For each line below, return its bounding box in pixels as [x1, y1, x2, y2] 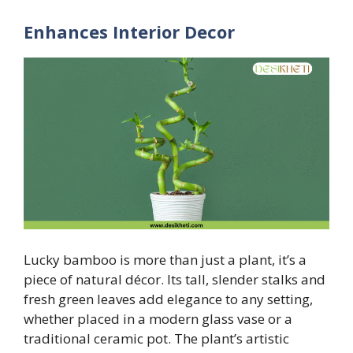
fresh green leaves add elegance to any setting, [24, 289, 313, 308]
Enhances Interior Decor [24, 19, 235, 43]
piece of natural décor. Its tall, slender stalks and [24, 269, 325, 288]
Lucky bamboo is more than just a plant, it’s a [24, 250, 307, 269]
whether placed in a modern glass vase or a [24, 309, 292, 328]
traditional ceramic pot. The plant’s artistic [24, 329, 289, 347]
